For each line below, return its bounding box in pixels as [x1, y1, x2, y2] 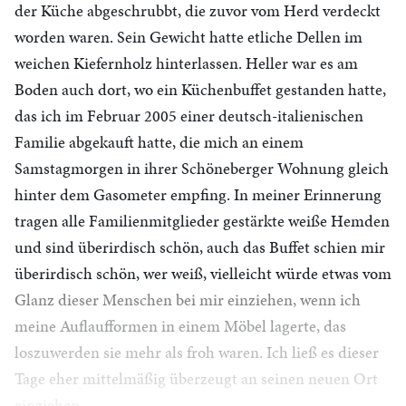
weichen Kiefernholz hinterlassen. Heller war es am [14, 52, 358, 74]
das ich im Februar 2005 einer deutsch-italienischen [14, 104, 363, 127]
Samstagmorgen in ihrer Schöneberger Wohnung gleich [14, 157, 389, 179]
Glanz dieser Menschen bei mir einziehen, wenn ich [14, 288, 361, 311]
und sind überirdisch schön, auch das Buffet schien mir [14, 236, 385, 258]
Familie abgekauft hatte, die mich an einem [14, 130, 304, 153]
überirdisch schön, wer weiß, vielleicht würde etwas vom [14, 262, 391, 285]
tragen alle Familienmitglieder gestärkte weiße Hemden [14, 209, 390, 232]
